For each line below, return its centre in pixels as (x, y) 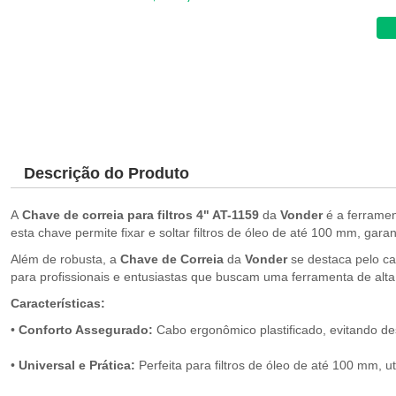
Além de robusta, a (65, 259)
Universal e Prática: (77, 365)
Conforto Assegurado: (86, 330)
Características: (58, 303)
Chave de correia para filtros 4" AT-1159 (139, 215)
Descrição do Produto (107, 173)
